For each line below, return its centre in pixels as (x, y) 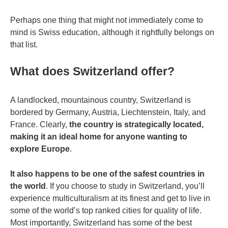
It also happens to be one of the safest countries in (107, 174)
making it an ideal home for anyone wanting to (99, 137)
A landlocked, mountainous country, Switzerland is (101, 100)
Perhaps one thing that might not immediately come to (107, 20)
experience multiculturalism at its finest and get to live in (110, 198)
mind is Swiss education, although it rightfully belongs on (112, 33)
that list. (27, 45)
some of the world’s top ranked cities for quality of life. (106, 211)
